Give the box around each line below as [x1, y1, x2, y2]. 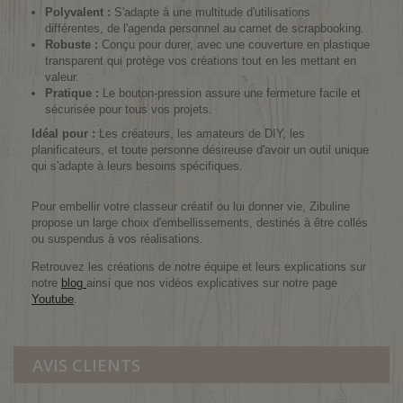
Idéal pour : [31, 127, 95, 140]
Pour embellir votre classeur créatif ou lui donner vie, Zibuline [31, 200, 350, 213]
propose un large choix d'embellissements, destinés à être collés [31, 216, 368, 229]
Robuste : [45, 38, 98, 51]
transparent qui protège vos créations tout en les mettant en [45, 54, 356, 67]
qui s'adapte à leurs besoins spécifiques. [31, 159, 243, 173]
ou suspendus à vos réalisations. [31, 232, 203, 246]
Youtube [31, 292, 74, 306]
